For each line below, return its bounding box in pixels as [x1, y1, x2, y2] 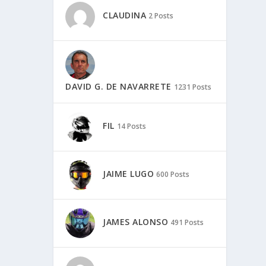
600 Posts [156, 169, 190, 180]
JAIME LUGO [103, 168, 154, 180]
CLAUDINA [103, 9, 147, 21]
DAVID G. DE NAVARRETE [65, 80, 172, 92]
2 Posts [148, 11, 174, 21]
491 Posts [170, 217, 204, 228]
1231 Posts [173, 81, 211, 92]
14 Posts [116, 121, 146, 132]
